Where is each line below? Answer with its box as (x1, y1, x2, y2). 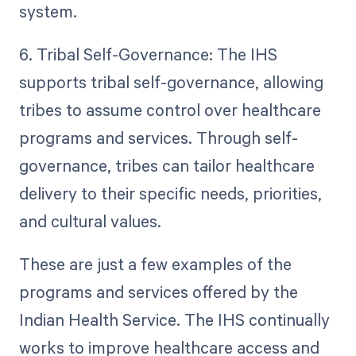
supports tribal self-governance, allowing (18, 70, 323, 93)
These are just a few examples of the (18, 253, 292, 275)
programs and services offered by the (18, 281, 298, 303)
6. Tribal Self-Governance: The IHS (18, 42, 277, 65)
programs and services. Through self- (18, 126, 298, 149)
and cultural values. (18, 209, 161, 232)
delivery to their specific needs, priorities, (18, 181, 322, 204)
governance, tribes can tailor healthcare (18, 153, 315, 176)
